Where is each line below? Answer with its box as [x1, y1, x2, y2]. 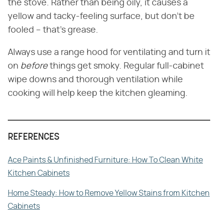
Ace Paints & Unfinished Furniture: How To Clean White [8, 156, 203, 164]
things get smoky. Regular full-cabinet [48, 61, 204, 71]
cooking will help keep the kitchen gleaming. [8, 89, 188, 98]
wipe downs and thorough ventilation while [8, 75, 183, 84]
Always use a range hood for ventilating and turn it [8, 48, 210, 57]
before [20, 61, 48, 71]
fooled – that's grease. [8, 25, 98, 35]
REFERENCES [8, 132, 59, 142]
